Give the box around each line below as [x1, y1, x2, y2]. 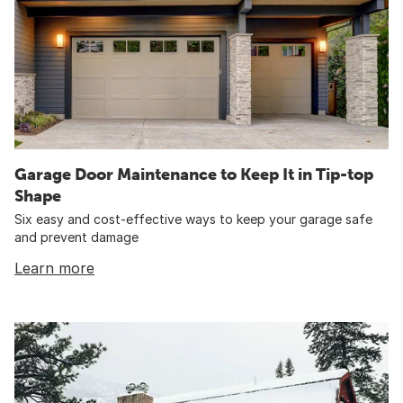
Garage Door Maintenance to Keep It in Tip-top [14, 165, 373, 184]
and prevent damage [14, 229, 139, 246]
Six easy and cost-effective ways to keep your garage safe [14, 211, 372, 228]
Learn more [14, 259, 94, 278]
